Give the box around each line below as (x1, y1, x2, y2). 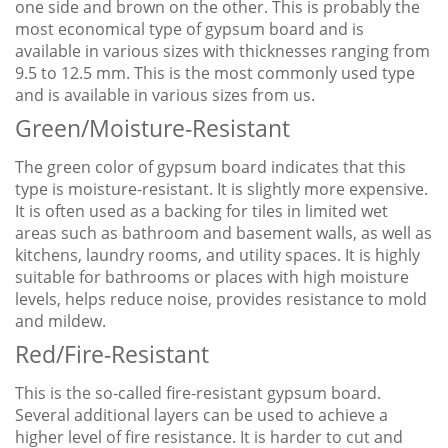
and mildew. (15, 310, 106, 333)
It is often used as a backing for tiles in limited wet (15, 200, 388, 223)
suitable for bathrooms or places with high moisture (15, 266, 409, 289)
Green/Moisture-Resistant (15, 112, 290, 145)
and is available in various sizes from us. (15, 84, 315, 107)
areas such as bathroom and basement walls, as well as (15, 222, 432, 245)
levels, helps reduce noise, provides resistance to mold (15, 288, 427, 311)
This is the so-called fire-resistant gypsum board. (15, 382, 381, 405)
